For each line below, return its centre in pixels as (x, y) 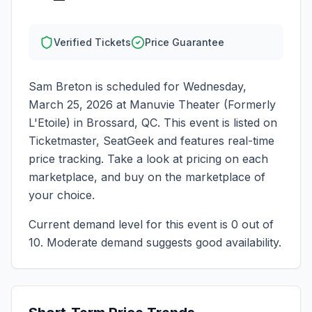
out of (256, 224)
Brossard (110, 123)
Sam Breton (60, 86)
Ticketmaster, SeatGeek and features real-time (151, 141)
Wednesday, (215, 86)
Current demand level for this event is (130, 224)
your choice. (62, 195)
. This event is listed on (217, 123)
